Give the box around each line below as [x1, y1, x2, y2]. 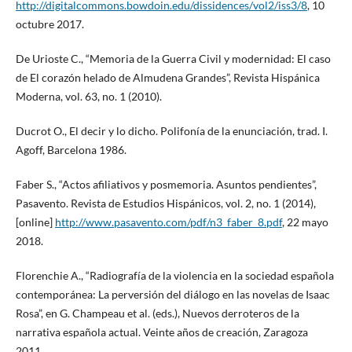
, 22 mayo [281, 215, 328, 229]
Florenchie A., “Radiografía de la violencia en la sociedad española [15, 269, 334, 283]
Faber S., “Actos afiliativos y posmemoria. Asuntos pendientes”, [15, 178, 317, 192]
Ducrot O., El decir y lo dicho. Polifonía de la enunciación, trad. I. [15, 124, 328, 138]
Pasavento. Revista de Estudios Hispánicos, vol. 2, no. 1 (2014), [15, 196, 316, 211]
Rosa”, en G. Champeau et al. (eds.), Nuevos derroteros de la [15, 306, 299, 321]
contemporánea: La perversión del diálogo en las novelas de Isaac [15, 288, 330, 302]
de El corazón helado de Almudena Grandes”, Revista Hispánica [15, 71, 320, 85]
